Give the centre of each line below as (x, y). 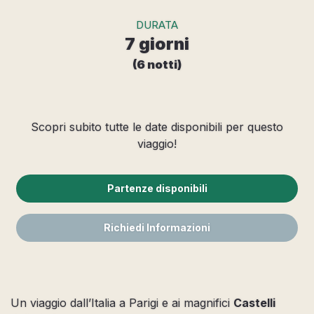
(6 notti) (157, 64)
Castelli (254, 303)
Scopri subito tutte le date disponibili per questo (157, 127)
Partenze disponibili (157, 188)
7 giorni (157, 43)
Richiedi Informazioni (157, 227)
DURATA (157, 25)
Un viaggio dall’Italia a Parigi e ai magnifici (122, 303)
